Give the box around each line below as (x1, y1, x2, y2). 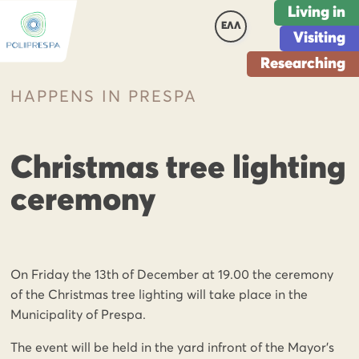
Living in (288, 5, 345, 20)
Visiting (293, 30, 345, 46)
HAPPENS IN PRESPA (10, 89, 198, 105)
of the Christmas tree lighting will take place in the (10, 288, 309, 301)
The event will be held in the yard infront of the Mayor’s (10, 341, 335, 354)
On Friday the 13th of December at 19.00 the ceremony (10, 268, 334, 281)
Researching (260, 56, 345, 71)
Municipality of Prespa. (10, 309, 147, 321)
